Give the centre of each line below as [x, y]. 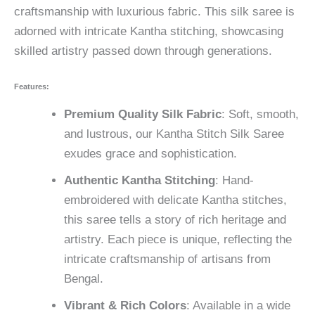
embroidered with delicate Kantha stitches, [175, 200]
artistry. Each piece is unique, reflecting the [178, 239]
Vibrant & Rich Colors [125, 305]
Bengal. [84, 278]
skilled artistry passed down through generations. [143, 51]
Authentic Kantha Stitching [140, 180]
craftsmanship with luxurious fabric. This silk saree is [154, 12]
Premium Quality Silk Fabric [143, 114]
